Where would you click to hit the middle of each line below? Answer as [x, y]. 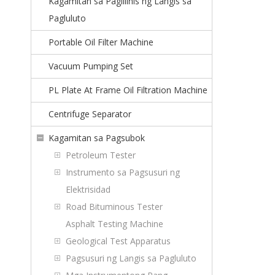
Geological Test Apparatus [118, 241]
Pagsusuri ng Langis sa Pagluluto [131, 258]
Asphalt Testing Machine [114, 224]
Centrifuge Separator [90, 114]
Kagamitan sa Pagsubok [97, 138]
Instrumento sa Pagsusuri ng [123, 172]
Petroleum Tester [101, 155]
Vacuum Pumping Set [91, 66]
